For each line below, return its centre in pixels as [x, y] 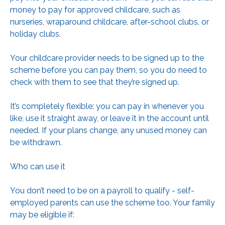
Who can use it [38, 166]
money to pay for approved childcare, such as [95, 10]
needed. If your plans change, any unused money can [108, 130]
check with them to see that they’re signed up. [95, 82]
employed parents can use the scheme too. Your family [113, 202]
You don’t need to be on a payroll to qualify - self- [102, 190]
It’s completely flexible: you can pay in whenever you [107, 106]
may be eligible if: [42, 214]
